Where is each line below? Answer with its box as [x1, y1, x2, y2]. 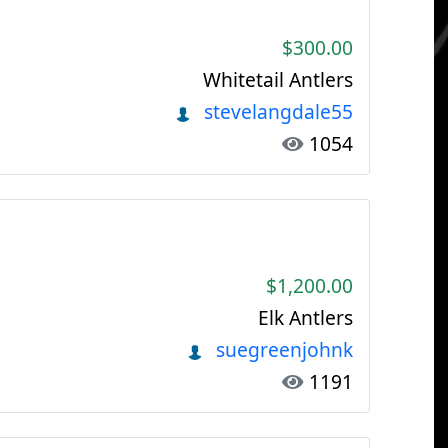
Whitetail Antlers [203, 66, 353, 93]
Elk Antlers [258, 304, 353, 331]
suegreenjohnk [211, 336, 353, 363]
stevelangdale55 [199, 98, 353, 125]
